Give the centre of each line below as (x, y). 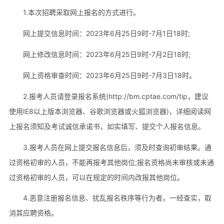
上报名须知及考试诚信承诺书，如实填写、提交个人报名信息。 (107, 126)
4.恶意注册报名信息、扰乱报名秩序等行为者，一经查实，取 (117, 198)
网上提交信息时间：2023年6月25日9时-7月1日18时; (106, 33)
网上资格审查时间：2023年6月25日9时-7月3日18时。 (109, 75)
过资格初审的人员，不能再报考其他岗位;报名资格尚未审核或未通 (111, 162)
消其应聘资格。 (33, 213)
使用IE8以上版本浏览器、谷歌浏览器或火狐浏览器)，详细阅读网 (110, 111)
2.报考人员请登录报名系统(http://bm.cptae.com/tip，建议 (115, 96)
